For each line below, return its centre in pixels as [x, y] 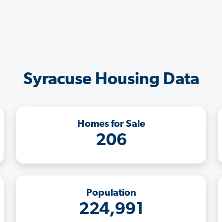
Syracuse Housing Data [111, 80]
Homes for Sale [111, 124]
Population [111, 193]
